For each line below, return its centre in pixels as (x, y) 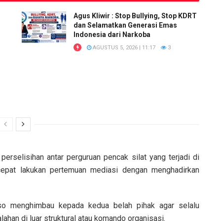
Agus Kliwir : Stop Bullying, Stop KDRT (135, 16)
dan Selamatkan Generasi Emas (125, 25)
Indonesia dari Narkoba (112, 34)
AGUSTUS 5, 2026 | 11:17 (123, 47)
